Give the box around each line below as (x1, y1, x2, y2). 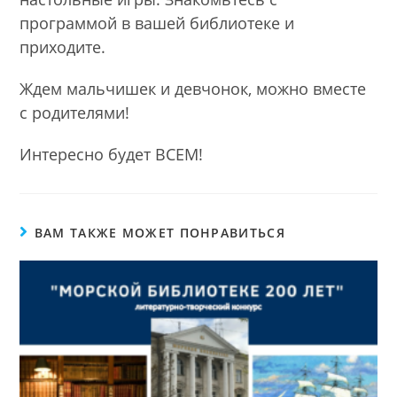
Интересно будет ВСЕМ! (19, 144, 204, 166)
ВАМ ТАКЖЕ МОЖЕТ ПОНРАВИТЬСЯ (34, 224, 285, 242)
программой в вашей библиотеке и (19, 12, 295, 35)
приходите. (19, 36, 106, 58)
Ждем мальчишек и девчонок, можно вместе (19, 78, 367, 100)
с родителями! (19, 102, 130, 124)
